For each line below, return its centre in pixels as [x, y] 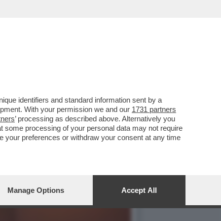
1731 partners [154, 109]
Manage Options [36, 190]
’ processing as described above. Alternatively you [95, 119]
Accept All [139, 190]
